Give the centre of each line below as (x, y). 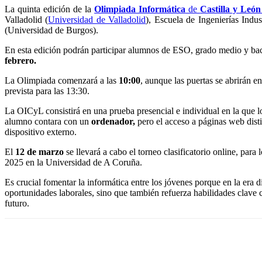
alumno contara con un (48, 121)
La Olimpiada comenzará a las (62, 80)
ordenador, (113, 121)
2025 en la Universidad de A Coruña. (73, 162)
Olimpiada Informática (140, 9)
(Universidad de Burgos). (51, 30)
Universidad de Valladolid (97, 20)
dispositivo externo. (41, 132)
